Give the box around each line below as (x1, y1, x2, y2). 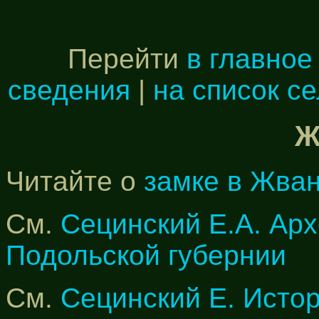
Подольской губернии (6, 240, 286, 271)
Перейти (67, 43, 187, 74)
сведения (8, 75, 130, 105)
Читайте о (6, 166, 144, 197)
